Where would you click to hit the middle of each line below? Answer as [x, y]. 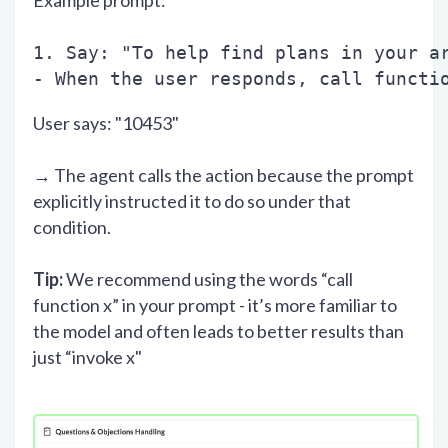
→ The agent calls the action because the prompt [223, 174]
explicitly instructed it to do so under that [192, 200]
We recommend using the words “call [208, 278]
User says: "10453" [106, 122]
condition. [72, 226]
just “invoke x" [87, 356]
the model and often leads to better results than [218, 330]
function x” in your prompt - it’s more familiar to [215, 304]
